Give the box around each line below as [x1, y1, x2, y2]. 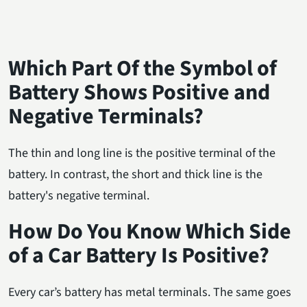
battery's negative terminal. [8, 186, 149, 204]
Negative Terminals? [8, 100, 204, 132]
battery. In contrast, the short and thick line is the [8, 165, 262, 183]
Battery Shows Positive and [8, 76, 270, 108]
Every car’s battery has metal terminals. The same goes [8, 283, 291, 301]
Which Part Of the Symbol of [8, 52, 277, 84]
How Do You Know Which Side [8, 215, 291, 247]
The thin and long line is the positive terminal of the [8, 144, 275, 162]
